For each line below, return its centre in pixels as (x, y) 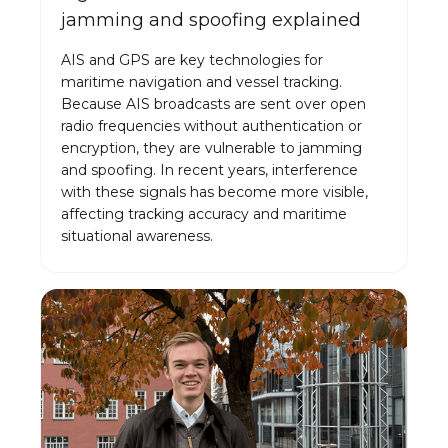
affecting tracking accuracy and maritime (204, 213)
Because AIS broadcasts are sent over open (213, 103)
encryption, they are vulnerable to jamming (211, 147)
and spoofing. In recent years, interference (209, 169)
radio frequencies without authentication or (211, 125)
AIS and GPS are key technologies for (192, 59)
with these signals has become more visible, (214, 191)
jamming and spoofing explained (211, 19)
